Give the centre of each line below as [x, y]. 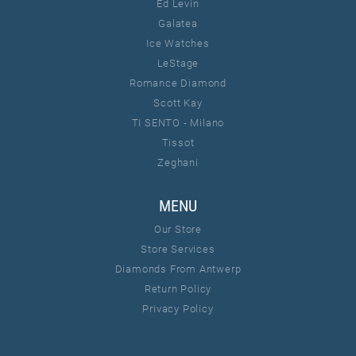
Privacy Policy [178, 309]
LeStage [178, 63]
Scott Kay [178, 103]
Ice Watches [178, 43]
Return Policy [178, 289]
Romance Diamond [178, 83]
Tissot [178, 143]
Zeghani [178, 163]
